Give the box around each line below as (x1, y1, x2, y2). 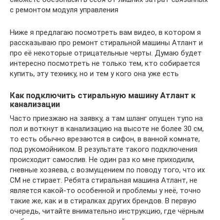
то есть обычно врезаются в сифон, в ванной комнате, (10, 134, 200, 143)
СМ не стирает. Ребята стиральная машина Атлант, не (10, 175, 197, 185)
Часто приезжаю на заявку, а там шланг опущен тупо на (10, 113, 203, 123)
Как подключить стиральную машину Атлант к (10, 91, 195, 101)
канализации (10, 100, 60, 110)
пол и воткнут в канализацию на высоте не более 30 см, (10, 124, 204, 133)
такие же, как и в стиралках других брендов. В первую (10, 196, 196, 205)
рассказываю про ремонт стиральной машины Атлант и (10, 38, 203, 48)
